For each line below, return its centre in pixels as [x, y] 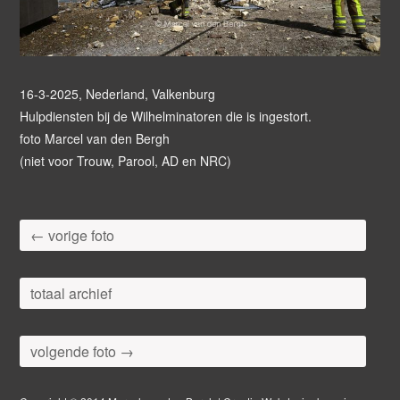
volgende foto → [82, 352]
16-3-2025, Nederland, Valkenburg [117, 94]
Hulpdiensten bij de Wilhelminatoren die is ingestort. [165, 117]
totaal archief [71, 294]
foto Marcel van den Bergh [94, 139]
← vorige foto [72, 236]
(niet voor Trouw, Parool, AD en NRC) [125, 161]
